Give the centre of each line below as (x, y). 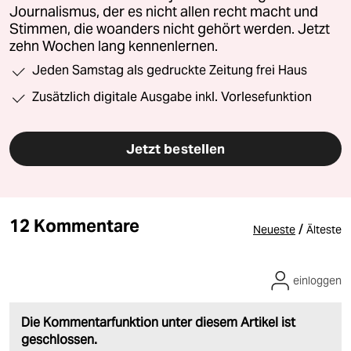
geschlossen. (59, 339)
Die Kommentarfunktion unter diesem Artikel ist (158, 322)
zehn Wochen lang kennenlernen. (114, 46)
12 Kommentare (75, 225)
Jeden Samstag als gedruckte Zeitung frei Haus (170, 70)
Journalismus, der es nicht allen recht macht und (164, 11)
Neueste (274, 229)
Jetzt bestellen (175, 148)
